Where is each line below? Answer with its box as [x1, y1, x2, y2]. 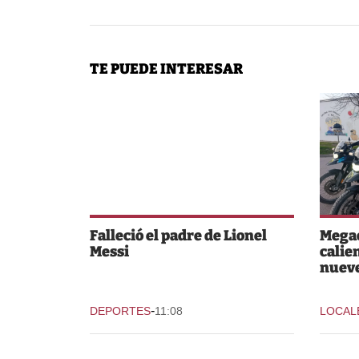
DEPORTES [90, 304, 151, 317]
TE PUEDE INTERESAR [90, 59, 243, 78]
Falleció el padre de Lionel [90, 226, 267, 244]
